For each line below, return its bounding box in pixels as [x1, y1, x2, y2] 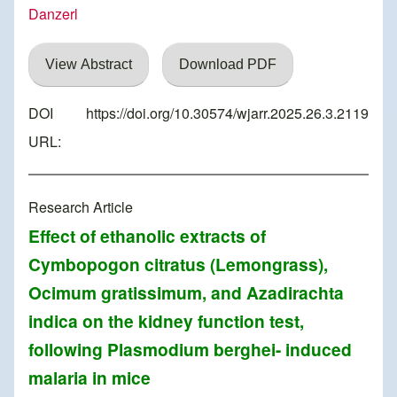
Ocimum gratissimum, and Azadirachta [28, 280, 344, 306]
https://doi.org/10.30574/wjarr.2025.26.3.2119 [86, 103, 369, 124]
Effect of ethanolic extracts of [28, 223, 266, 249]
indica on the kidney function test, [28, 308, 304, 334]
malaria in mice [28, 365, 151, 391]
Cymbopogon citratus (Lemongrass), [28, 252, 328, 277]
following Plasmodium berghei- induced [28, 337, 352, 362]
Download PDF [179, 57, 276, 73]
